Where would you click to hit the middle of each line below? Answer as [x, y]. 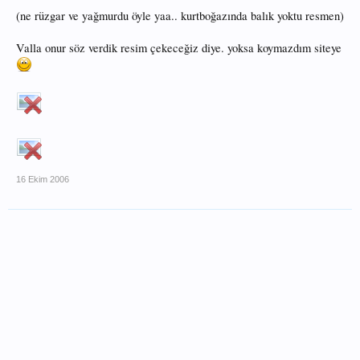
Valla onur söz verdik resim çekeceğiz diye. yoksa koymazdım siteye [179, 48]
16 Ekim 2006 [43, 179]
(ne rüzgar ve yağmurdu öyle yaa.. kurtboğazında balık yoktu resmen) [180, 16]
